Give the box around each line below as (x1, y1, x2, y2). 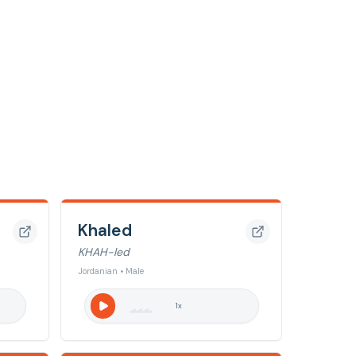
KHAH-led (78, 245, 130, 259)
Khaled (78, 219, 132, 242)
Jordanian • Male (78, 266, 144, 277)
